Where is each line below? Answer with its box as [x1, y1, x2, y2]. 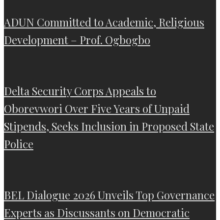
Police [4, 137, 33, 152]
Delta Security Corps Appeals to [4, 83, 156, 99]
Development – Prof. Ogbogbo [4, 32, 150, 48]
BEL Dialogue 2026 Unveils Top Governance [4, 188, 215, 203]
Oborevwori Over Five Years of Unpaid [4, 101, 190, 116]
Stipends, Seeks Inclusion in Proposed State [4, 119, 214, 134]
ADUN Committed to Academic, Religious [4, 15, 204, 30]
